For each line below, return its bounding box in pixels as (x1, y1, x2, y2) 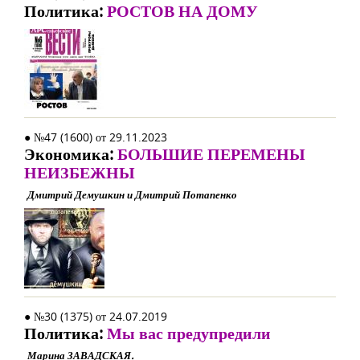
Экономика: (24, 143, 117, 165)
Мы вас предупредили (107, 322, 271, 344)
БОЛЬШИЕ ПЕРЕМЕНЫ (117, 143, 305, 165)
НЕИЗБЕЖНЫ (24, 162, 135, 183)
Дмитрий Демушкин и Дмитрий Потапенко (27, 187, 237, 202)
